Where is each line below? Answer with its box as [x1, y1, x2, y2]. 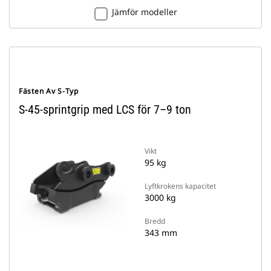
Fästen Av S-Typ [19, 86, 79, 96]
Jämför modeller [111, 6, 177, 18]
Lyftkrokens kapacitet [145, 181, 216, 191]
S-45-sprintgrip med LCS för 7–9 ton [19, 102, 191, 117]
